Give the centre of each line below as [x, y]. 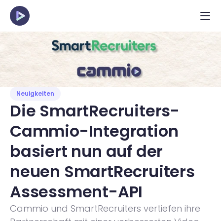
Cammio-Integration [94, 131]
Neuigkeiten [35, 93]
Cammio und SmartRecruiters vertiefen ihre [105, 208]
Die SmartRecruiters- [95, 111]
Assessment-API [76, 192]
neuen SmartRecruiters [102, 171]
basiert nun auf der [87, 151]
